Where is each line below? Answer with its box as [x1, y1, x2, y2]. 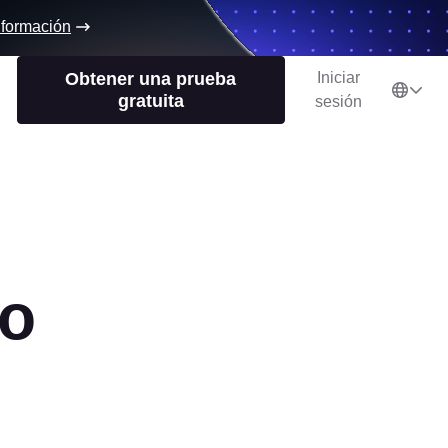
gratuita [117, 91, 184, 111]
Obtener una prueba [65, 69, 237, 89]
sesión [315, 93, 362, 110]
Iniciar [317, 69, 360, 86]
